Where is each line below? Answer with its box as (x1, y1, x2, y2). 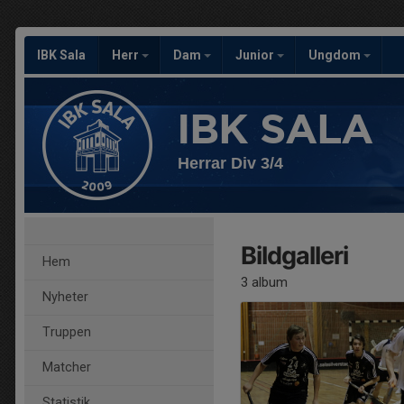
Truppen (42, 325, 91, 340)
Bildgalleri (241, 241, 348, 271)
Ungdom (308, 48, 363, 62)
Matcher (42, 360, 91, 375)
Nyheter (42, 289, 88, 305)
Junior (235, 48, 277, 62)
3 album (241, 274, 288, 290)
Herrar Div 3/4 (178, 154, 283, 172)
